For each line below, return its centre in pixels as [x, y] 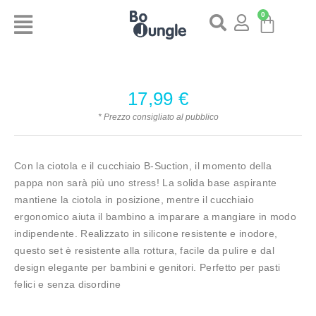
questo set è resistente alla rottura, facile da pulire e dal [144, 250]
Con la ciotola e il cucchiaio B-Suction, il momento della [143, 165]
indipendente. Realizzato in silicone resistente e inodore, [146, 233]
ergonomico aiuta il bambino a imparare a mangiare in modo [156, 216]
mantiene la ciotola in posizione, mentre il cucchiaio [134, 199]
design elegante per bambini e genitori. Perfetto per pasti [147, 267]
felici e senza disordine [68, 284]
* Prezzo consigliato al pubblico [158, 117]
